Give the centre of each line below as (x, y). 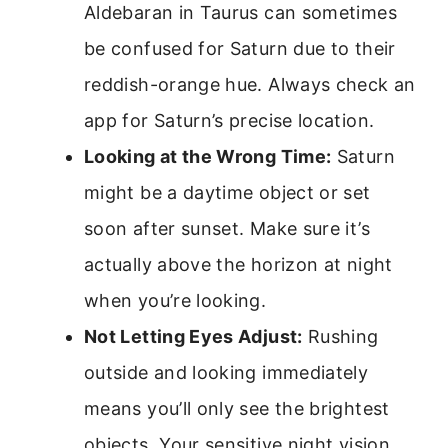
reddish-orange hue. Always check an (250, 85)
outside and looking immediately (226, 373)
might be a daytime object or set (227, 193)
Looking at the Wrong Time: (208, 157)
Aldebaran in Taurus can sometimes (240, 13)
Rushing (340, 337)
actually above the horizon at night (238, 265)
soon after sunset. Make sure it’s (227, 229)
